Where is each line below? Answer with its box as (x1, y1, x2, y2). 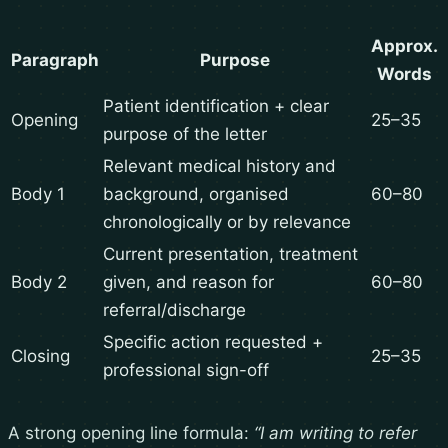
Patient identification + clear (103, 96, 329, 117)
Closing (11, 346, 70, 367)
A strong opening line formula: (8, 423, 254, 444)
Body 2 (11, 272, 67, 293)
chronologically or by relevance (103, 212, 351, 233)
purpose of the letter (103, 124, 267, 145)
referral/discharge (103, 300, 246, 321)
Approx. (371, 36, 438, 57)
